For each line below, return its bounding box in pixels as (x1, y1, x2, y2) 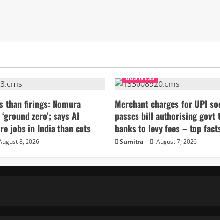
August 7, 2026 (155, 137, 197, 146)
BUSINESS (125, 74, 155, 82)
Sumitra (120, 137, 143, 146)
